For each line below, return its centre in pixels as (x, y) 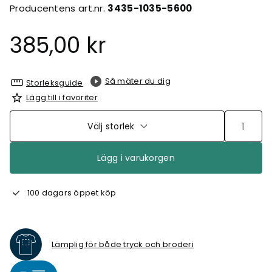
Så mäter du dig (138, 81)
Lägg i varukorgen (136, 158)
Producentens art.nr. (59, 8)
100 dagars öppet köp (70, 192)
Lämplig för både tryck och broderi (123, 244)
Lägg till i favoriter (62, 97)
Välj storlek (111, 126)
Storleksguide (55, 83)
